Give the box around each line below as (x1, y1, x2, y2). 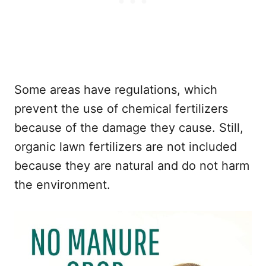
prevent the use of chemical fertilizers (14, 101, 228, 116)
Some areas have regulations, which (14, 82, 217, 97)
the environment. (14, 177, 110, 192)
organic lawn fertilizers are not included (14, 139, 237, 154)
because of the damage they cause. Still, (14, 120, 243, 135)
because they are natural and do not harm (14, 158, 249, 173)
